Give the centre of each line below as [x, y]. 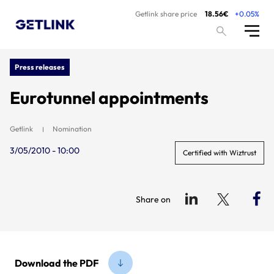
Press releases [40, 67]
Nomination [72, 129]
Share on [153, 199]
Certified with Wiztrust [220, 153]
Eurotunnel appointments [109, 98]
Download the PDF [57, 263]
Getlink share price [166, 14]
